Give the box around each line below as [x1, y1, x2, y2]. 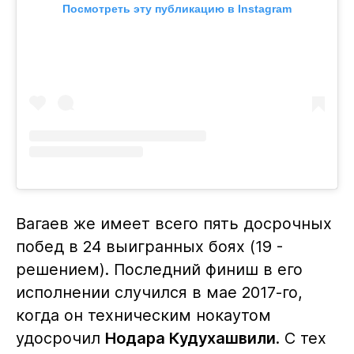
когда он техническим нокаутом [15, 306, 271, 326]
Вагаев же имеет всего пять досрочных [15, 214, 332, 234]
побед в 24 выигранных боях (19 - [15, 237, 283, 257]
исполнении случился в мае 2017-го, [15, 283, 303, 303]
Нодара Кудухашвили [104, 329, 276, 348]
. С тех [275, 329, 326, 348]
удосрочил [15, 329, 105, 348]
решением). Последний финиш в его [15, 260, 303, 280]
